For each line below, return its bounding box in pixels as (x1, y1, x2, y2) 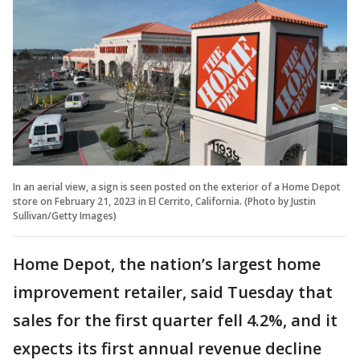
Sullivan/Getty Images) (13, 208, 117, 223)
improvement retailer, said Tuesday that (13, 280, 333, 303)
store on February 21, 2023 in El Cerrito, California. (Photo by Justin (13, 194, 316, 208)
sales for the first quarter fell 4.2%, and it (13, 309, 337, 331)
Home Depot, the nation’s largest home (13, 252, 321, 275)
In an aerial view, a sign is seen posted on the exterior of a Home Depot (13, 179, 341, 194)
